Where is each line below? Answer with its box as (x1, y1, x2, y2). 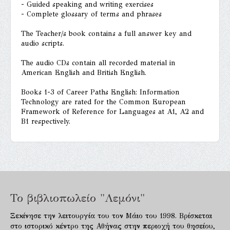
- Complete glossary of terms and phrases (21, 9, 162, 18)
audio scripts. (21, 39, 64, 48)
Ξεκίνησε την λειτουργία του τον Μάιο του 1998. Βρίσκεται (10, 211, 212, 220)
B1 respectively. (21, 117, 70, 126)
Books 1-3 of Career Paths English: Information (21, 87, 180, 97)
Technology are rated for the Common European (21, 97, 186, 106)
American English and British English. (21, 68, 146, 77)
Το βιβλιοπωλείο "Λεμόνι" (10, 190, 145, 205)
